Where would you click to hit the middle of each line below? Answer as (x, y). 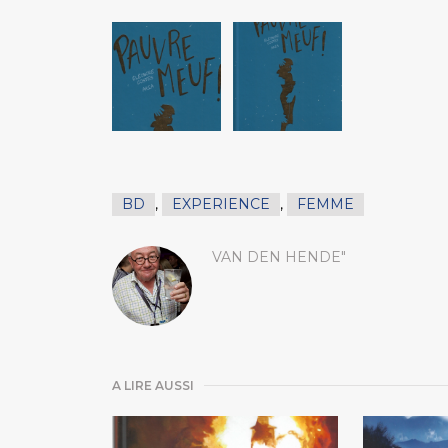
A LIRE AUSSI (153, 385)
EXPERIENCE (221, 203)
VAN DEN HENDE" (279, 256)
